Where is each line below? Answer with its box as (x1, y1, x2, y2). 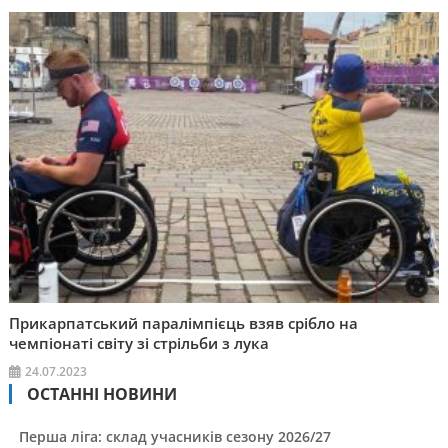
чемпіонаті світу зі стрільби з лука (9, 333, 270, 354)
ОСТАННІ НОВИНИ (26, 383, 177, 406)
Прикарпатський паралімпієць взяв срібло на (9, 313, 359, 334)
